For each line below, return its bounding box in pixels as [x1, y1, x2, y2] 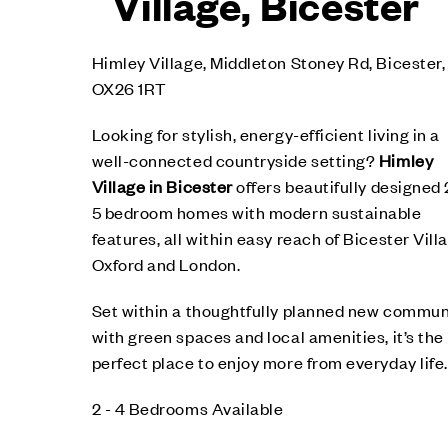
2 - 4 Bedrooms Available [91, 397, 284, 419]
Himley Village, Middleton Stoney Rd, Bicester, [91, 51, 446, 73]
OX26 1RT [91, 77, 167, 99]
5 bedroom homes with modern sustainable [91, 201, 422, 223]
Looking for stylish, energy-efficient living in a [91, 123, 440, 145]
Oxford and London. [91, 253, 241, 275]
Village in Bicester [91, 175, 233, 197]
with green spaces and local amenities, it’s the [91, 325, 444, 347]
